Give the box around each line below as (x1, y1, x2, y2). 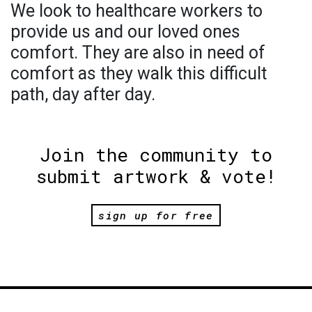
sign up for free (98, 208, 214, 223)
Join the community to (40, 142, 272, 166)
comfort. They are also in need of (10, 42, 265, 63)
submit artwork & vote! (36, 164, 276, 188)
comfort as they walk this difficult (10, 63, 267, 84)
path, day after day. (10, 84, 155, 104)
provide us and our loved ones (10, 21, 240, 42)
